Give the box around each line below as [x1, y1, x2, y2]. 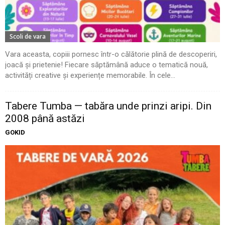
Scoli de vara [10, 32, 46, 41]
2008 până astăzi [5, 113, 85, 125]
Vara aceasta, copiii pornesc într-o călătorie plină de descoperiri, [5, 50, 217, 59]
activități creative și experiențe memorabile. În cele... [5, 71, 175, 80]
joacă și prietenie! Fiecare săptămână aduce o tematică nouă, [5, 60, 208, 70]
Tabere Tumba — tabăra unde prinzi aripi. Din [5, 100, 211, 113]
